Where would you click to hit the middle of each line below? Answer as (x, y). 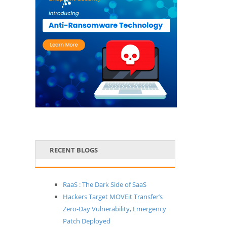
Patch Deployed (86, 221)
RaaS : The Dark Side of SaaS (104, 184)
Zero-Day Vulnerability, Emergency (114, 209)
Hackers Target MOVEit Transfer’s (112, 196)
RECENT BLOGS (74, 150)
